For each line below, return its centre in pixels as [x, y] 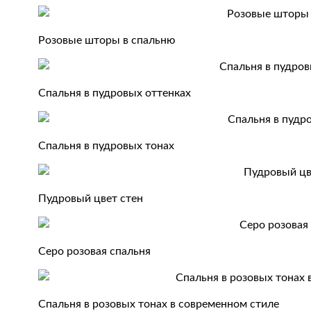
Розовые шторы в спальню [107, 40]
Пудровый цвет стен [91, 199]
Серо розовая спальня [95, 251]
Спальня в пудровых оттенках [115, 93]
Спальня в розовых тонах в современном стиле [159, 304]
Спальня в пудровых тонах [107, 146]
